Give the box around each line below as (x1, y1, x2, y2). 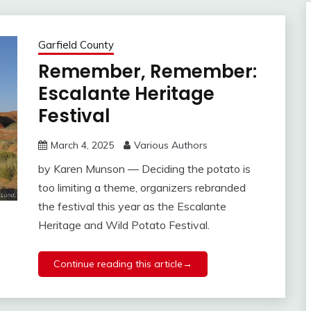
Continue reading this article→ (53, 258, 192, 271)
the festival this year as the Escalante (37, 199, 226, 214)
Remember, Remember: (37, 59, 257, 85)
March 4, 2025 (50, 139, 114, 152)
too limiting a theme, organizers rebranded (37, 180, 246, 195)
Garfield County (37, 38, 114, 52)
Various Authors (133, 139, 208, 152)
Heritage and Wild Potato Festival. (37, 218, 210, 233)
